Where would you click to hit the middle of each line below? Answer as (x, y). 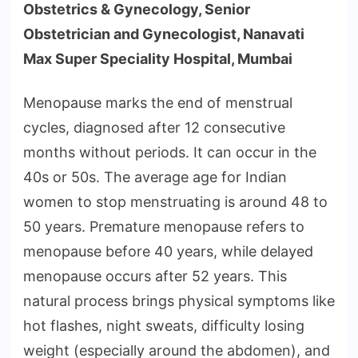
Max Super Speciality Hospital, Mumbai (158, 59)
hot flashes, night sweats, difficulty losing (164, 326)
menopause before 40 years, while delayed (168, 252)
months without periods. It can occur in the (170, 153)
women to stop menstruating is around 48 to (175, 202)
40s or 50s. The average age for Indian (155, 177)
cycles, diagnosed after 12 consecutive (154, 128)
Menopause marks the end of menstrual (158, 103)
